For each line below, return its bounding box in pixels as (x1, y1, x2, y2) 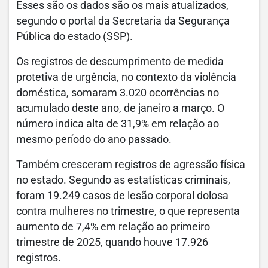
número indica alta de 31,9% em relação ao (16, 118, 219, 130)
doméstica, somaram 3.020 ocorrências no (16, 87, 219, 99)
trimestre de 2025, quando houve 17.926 (16, 236, 208, 248)
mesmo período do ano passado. (16, 133, 172, 145)
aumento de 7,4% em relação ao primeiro (16, 221, 210, 233)
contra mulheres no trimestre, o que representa (16, 205, 240, 217)
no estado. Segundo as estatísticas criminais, (16, 174, 230, 186)
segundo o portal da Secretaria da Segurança (16, 15, 230, 27)
